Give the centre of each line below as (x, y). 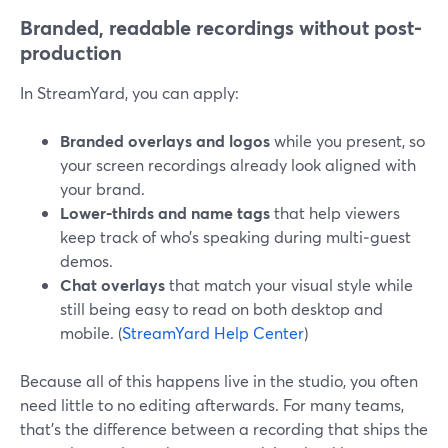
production (71, 52)
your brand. (102, 188)
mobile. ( (91, 332)
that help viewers (335, 212)
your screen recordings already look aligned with (238, 164)
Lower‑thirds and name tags (165, 212)
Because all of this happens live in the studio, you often (219, 380)
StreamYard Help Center (213, 332)
